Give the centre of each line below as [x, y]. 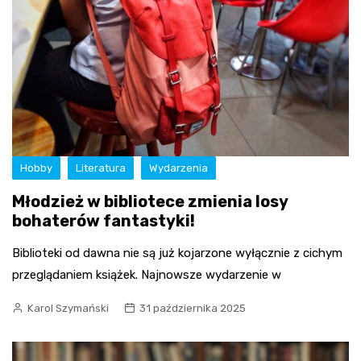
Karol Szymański [68, 309]
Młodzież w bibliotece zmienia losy [150, 202]
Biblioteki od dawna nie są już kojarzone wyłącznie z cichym [177, 253]
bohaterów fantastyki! [104, 221]
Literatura [101, 168]
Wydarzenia [178, 168]
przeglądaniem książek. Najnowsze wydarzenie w [147, 275]
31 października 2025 [193, 309]
